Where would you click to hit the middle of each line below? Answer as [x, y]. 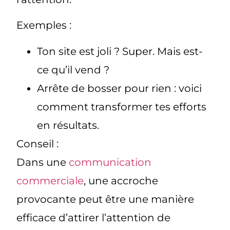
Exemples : [44, 25]
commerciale [50, 180]
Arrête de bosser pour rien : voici [120, 88]
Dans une [43, 162]
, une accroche [121, 180]
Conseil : [38, 143]
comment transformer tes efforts [122, 107]
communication [110, 162]
